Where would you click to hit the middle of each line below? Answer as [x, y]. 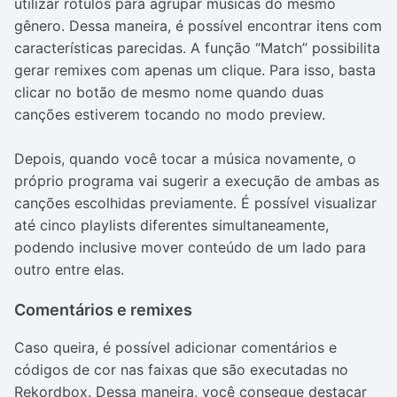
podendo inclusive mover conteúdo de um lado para [190, 247]
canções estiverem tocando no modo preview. [170, 114]
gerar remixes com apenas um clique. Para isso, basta [195, 70]
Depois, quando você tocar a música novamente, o [185, 159]
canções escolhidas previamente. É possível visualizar [195, 203]
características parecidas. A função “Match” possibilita [197, 48]
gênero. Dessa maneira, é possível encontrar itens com [198, 26]
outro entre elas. [69, 269]
